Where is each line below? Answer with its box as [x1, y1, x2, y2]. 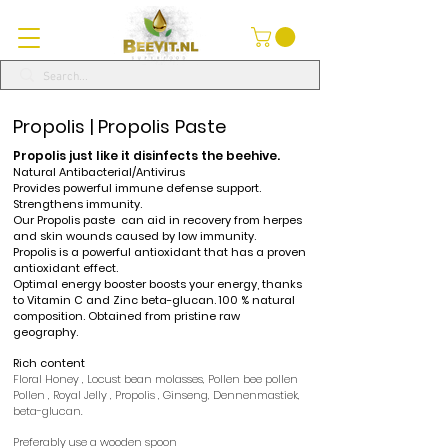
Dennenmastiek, [213, 387, 300, 403]
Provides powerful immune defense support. [13, 180, 261, 196]
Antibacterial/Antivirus [59, 164, 185, 180]
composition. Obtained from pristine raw [13, 308, 240, 324]
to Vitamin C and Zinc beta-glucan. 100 [13, 292, 238, 308]
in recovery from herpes [169, 212, 302, 228]
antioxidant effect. [13, 260, 118, 276]
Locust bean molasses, [87, 371, 205, 387]
